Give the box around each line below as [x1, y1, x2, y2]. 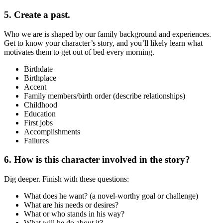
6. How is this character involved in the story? [4, 154, 190, 165]
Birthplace [24, 73, 56, 82]
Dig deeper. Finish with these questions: [4, 175, 129, 184]
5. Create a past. [4, 9, 70, 20]
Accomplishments [24, 127, 80, 136]
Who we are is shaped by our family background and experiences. [4, 29, 211, 38]
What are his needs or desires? [24, 201, 118, 210]
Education [24, 109, 56, 118]
